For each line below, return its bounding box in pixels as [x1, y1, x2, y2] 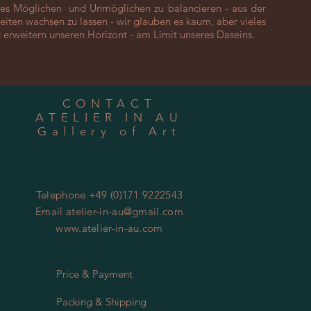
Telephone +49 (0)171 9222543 [35, 188, 183, 202]
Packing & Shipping [56, 295, 146, 309]
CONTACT [62, 96, 157, 111]
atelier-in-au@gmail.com [65, 205, 183, 219]
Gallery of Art [37, 124, 182, 139]
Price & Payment [56, 267, 133, 281]
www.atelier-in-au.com [56, 221, 163, 235]
